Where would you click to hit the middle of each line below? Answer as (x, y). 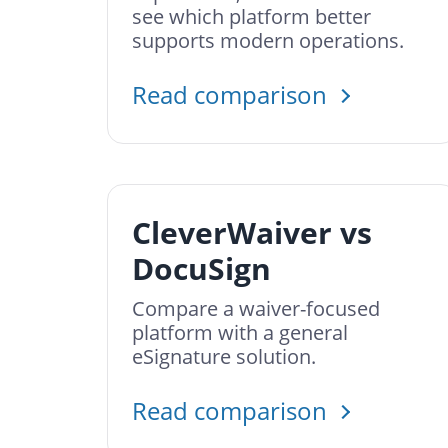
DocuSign (201, 268)
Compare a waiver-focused (256, 308)
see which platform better (251, 16)
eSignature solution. (224, 356)
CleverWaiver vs (252, 232)
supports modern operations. (268, 40)
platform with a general (240, 332)
